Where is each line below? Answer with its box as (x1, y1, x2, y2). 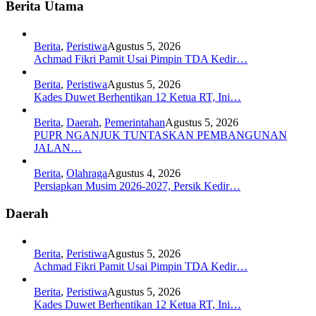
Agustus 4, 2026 (107, 167, 181, 180)
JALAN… (34, 142, 82, 154)
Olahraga (66, 167, 107, 180)
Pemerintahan (104, 116, 165, 129)
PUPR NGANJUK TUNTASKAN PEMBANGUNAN (34, 129, 287, 142)
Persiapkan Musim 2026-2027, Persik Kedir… (34, 180, 241, 193)
